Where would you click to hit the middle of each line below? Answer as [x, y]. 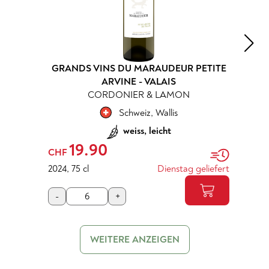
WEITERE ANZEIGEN [134, 239]
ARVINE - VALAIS [139, 81]
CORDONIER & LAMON [139, 95]
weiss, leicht [147, 131]
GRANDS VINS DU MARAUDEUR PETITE [139, 68]
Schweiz [135, 113]
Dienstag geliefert [193, 168]
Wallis [167, 113]
